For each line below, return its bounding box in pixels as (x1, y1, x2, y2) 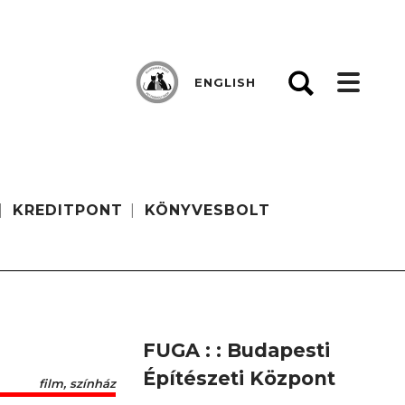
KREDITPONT (13, 202, 124, 219)
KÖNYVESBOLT (145, 202, 271, 219)
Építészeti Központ (143, 367, 335, 391)
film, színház (39, 376, 116, 391)
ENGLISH (194, 75, 256, 89)
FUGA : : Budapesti (143, 339, 330, 363)
